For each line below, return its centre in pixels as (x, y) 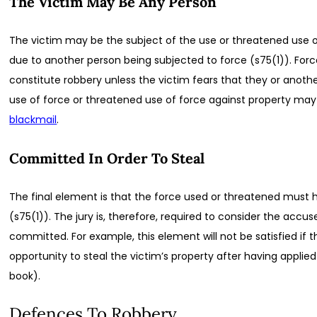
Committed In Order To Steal (107, 158)
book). (25, 276)
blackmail (33, 120)
